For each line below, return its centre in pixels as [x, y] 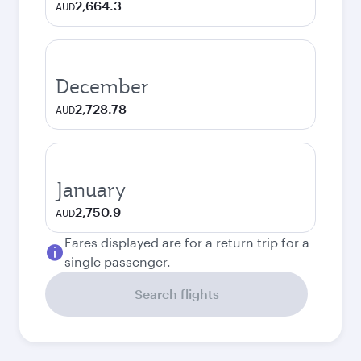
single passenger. [118, 261]
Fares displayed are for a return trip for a [187, 242]
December [102, 86]
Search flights [176, 294]
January [91, 189]
